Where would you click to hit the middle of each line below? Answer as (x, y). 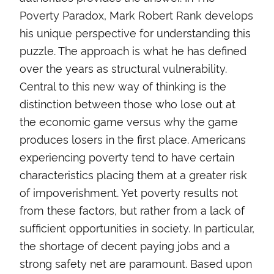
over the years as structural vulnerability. (123, 68)
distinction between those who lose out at (128, 104)
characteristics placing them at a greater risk (133, 175)
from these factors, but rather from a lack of (132, 210)
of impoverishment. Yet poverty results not (129, 192)
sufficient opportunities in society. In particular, (137, 228)
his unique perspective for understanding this (135, 33)
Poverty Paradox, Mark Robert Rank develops (136, 15)
